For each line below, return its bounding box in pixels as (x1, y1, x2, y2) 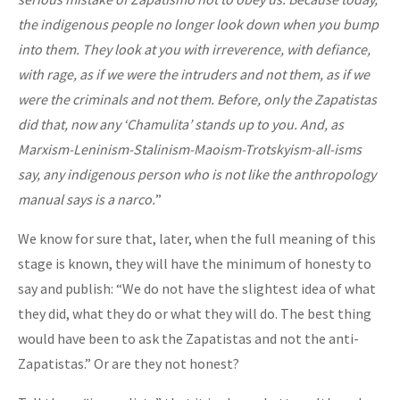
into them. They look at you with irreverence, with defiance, (18, 39, 371, 58)
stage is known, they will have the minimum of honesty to (18, 254, 371, 272)
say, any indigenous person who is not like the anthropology (18, 164, 376, 183)
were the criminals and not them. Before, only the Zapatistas (18, 89, 377, 108)
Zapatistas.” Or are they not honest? (18, 354, 239, 372)
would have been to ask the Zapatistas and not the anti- (18, 329, 359, 347)
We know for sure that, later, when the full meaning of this (18, 229, 376, 247)
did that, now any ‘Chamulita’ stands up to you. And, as (18, 114, 344, 133)
